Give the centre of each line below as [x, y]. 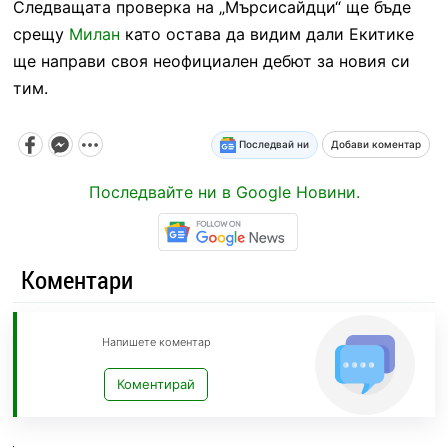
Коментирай [156, 384]
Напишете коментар [156, 342]
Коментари [76, 280]
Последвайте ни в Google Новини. [224, 191]
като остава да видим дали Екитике [266, 33]
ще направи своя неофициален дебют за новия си [211, 60]
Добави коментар [376, 144]
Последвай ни [273, 143]
